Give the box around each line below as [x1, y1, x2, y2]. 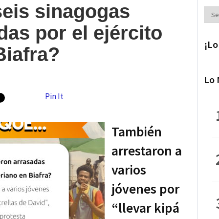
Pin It [45, 91, 64, 102]
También [111, 122, 162, 140]
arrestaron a [111, 141, 182, 159]
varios [111, 160, 146, 178]
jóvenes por [111, 179, 179, 197]
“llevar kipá [111, 198, 179, 217]
